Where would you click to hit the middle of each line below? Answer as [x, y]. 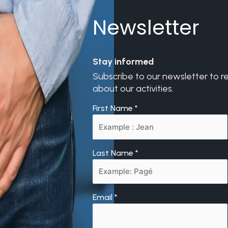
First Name [114, 108]
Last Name [114, 153]
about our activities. [133, 89]
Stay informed [123, 62]
